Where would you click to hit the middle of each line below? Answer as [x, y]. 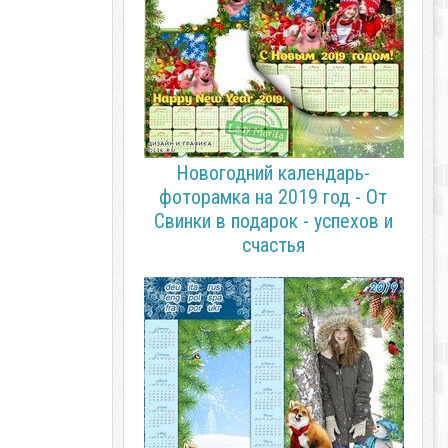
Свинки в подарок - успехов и [273, 221]
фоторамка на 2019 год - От [273, 197]
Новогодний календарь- [273, 173]
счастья [273, 245]
